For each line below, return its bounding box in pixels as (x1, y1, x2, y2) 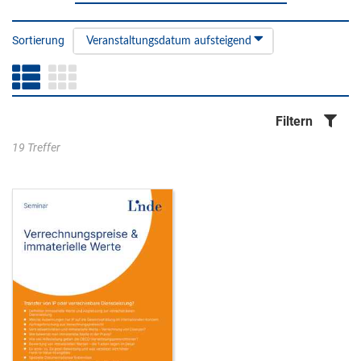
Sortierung (12, 34, 64, 47)
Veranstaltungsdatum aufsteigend (86, 35, 251, 47)
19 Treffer (12, 141, 60, 154)
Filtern (276, 114, 313, 129)
